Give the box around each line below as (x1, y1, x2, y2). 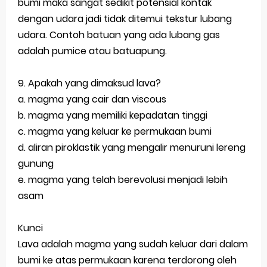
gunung (18, 157, 54, 171)
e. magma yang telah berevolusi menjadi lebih (18, 173, 228, 187)
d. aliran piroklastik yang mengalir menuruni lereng (18, 141, 246, 155)
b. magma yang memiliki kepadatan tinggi (18, 108, 207, 123)
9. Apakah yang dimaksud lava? (18, 76, 161, 91)
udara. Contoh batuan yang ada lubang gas (18, 28, 220, 42)
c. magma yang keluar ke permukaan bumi (18, 125, 212, 139)
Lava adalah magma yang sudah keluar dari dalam (18, 237, 248, 252)
